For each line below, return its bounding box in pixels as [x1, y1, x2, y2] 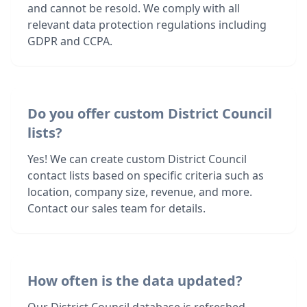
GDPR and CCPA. [27, 34, 112, 49]
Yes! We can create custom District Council [27, 151, 247, 167]
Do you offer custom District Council [27, 104, 272, 123]
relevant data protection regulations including [27, 17, 267, 32]
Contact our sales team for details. [27, 201, 206, 216]
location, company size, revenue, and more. [27, 184, 252, 199]
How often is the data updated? [27, 271, 243, 290]
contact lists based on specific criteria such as [27, 168, 264, 183]
